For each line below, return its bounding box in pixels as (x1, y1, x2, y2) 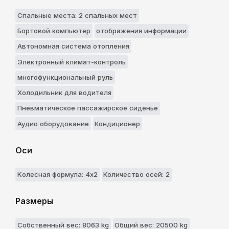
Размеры (15, 195, 53, 206)
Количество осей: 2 (103, 170, 170, 178)
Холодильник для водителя (17, 88, 111, 97)
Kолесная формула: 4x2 (17, 170, 98, 178)
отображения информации (96, 27, 187, 35)
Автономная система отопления (17, 42, 129, 51)
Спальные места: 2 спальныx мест (17, 11, 137, 19)
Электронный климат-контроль (17, 57, 126, 66)
